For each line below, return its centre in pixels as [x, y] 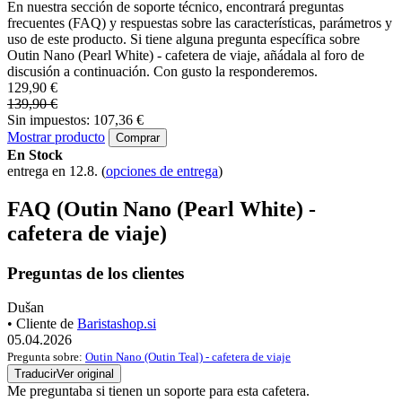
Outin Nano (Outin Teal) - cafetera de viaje [188, 357]
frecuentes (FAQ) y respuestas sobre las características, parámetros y [200, 22]
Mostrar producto [56, 136]
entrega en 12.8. [54, 170]
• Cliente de [42, 324]
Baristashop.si [117, 324]
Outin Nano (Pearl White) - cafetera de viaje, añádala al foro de [186, 55]
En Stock [35, 154]
